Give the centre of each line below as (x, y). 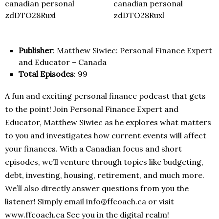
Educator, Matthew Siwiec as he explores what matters (108, 122)
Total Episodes (46, 74)
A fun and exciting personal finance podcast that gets (105, 96)
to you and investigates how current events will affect (106, 136)
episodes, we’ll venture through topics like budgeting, (104, 162)
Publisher (36, 51)
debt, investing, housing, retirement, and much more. (105, 175)
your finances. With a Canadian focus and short (93, 149)
